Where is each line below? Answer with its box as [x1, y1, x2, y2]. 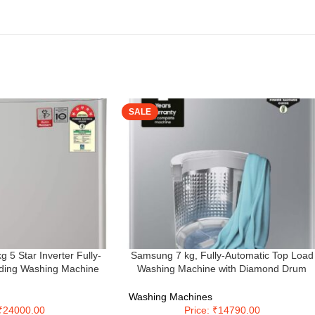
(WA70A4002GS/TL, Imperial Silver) [142, 276, 302, 288]
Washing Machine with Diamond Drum [137, 263, 307, 275]
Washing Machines [129, 291, 212, 303]
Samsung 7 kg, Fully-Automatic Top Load [130, 250, 314, 262]
